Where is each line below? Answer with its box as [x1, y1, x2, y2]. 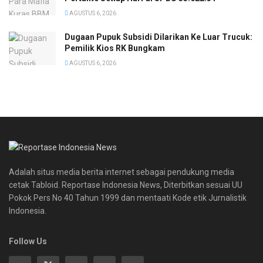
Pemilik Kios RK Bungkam [65, 43, 165, 53]
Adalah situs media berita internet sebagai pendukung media [9, 167, 234, 177]
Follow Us [9, 236, 47, 246]
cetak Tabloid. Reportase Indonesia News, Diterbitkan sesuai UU [9, 180, 242, 190]
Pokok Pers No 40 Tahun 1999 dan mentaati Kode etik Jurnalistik [9, 193, 247, 203]
